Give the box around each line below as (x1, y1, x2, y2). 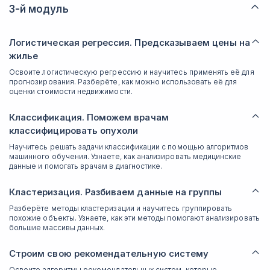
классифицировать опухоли (9, 125, 139, 136)
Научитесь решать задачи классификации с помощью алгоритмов (9, 142, 249, 151)
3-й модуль (9, 3, 69, 15)
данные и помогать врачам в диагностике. (9, 162, 163, 171)
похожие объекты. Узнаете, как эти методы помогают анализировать (9, 213, 260, 222)
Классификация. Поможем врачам (9, 111, 169, 123)
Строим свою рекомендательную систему (9, 248, 209, 259)
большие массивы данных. (9, 223, 105, 232)
